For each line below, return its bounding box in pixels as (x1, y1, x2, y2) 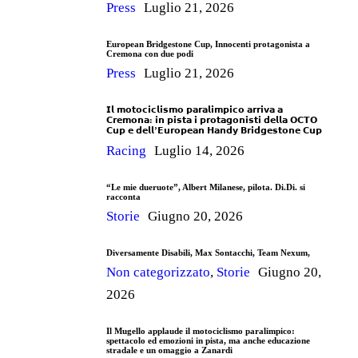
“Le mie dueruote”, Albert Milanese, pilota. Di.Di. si (106, 181, 305, 192)
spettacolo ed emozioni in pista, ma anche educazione (106, 335, 310, 345)
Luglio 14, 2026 (154, 142, 245, 158)
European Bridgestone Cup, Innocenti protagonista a (106, 38, 310, 49)
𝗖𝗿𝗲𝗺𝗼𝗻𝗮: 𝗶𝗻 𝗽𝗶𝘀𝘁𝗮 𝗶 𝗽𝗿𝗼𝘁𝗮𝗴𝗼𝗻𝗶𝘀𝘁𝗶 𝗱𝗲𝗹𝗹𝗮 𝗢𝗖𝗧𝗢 (106, 114, 317, 125)
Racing (106, 142, 146, 158)
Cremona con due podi (106, 48, 193, 58)
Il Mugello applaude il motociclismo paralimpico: (106, 325, 295, 336)
